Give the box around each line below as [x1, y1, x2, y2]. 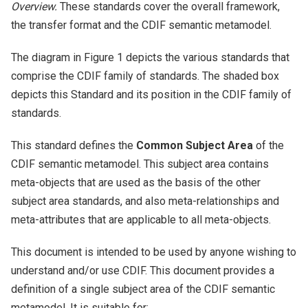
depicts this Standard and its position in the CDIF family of [11, 88, 291, 101]
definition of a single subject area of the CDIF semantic [11, 283, 275, 296]
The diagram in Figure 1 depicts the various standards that [11, 51, 289, 64]
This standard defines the [11, 139, 136, 152]
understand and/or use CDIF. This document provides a [11, 264, 274, 277]
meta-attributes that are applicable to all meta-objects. [11, 213, 271, 226]
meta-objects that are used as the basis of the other [11, 176, 261, 189]
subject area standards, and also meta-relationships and [11, 195, 279, 208]
